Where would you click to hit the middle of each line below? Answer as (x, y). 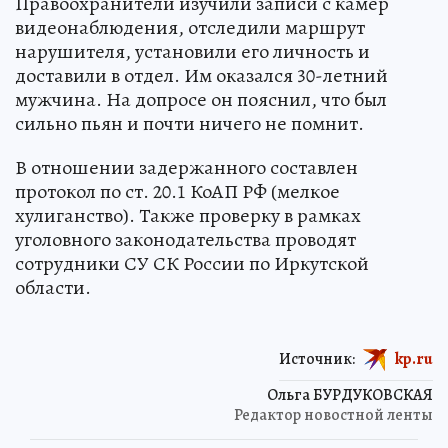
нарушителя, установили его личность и (192, 52)
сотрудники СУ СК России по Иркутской (192, 264)
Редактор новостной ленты (333, 415)
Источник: (317, 358)
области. (53, 288)
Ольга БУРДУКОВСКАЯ (350, 395)
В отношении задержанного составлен (186, 168)
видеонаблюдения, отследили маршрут (190, 28)
